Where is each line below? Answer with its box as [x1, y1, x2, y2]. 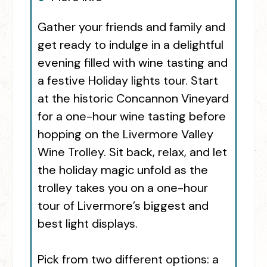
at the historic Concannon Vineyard [38, 91, 229, 107]
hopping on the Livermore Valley [38, 126, 213, 142]
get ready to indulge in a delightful [38, 37, 223, 53]
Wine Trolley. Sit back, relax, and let [38, 144, 227, 160]
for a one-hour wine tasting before [38, 108, 226, 125]
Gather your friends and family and [38, 19, 225, 35]
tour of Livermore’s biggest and [38, 198, 209, 214]
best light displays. [38, 216, 138, 232]
